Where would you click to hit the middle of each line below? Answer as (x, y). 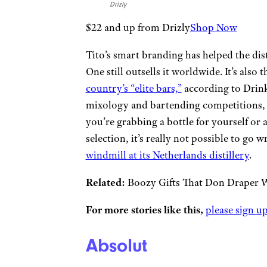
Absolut (116, 245)
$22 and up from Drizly (138, 28)
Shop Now (213, 28)
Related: (105, 183)
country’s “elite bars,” (133, 89)
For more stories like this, (144, 210)
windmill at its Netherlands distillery (167, 155)
